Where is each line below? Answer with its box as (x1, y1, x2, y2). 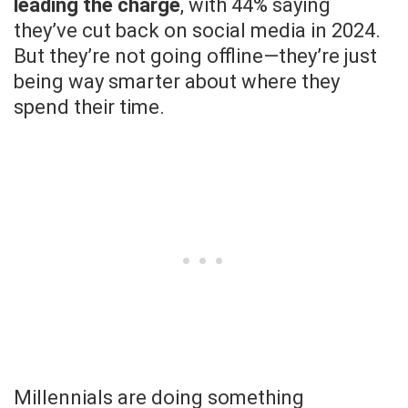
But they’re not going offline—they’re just (14, 45, 377, 68)
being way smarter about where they (14, 70, 340, 94)
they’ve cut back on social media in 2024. (14, 19, 381, 43)
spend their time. (14, 96, 165, 119)
